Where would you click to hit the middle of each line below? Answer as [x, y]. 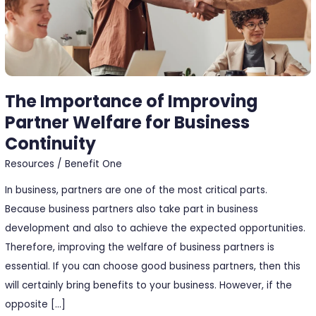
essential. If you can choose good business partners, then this [153, 266]
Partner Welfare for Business [128, 122]
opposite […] [36, 304]
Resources [30, 164]
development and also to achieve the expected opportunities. [156, 228]
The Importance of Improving [132, 101]
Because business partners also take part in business [132, 209]
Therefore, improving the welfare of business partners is [140, 247]
